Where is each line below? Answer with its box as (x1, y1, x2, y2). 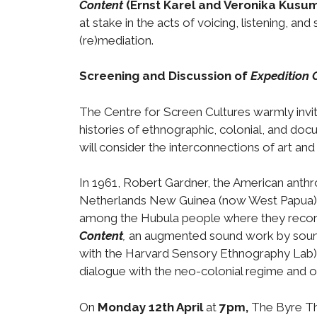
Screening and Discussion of (79, 69, 250, 83)
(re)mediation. (79, 33, 154, 47)
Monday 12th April (95, 299, 206, 314)
